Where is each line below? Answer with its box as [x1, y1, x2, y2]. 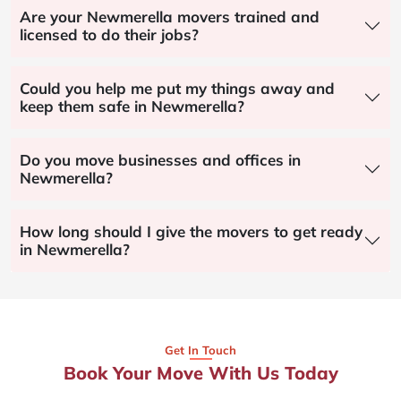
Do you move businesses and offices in [20, 149, 301, 169]
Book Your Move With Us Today [63, 361, 338, 384]
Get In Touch [165, 342, 236, 357]
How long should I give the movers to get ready [20, 221, 363, 241]
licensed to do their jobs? [20, 24, 199, 44]
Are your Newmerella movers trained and [20, 6, 320, 26]
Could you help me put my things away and [20, 78, 335, 98]
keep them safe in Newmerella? [20, 96, 244, 115]
